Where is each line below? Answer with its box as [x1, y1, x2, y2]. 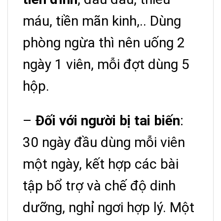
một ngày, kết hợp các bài [23, 156, 179, 173]
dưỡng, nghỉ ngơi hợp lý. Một [23, 199, 194, 216]
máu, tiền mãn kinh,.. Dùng [23, 13, 181, 30]
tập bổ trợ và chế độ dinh [23, 178, 176, 194]
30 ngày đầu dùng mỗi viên [23, 134, 185, 151]
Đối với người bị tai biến [35, 112, 180, 129]
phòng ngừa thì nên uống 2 [23, 35, 185, 51]
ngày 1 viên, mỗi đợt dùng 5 [23, 56, 189, 73]
